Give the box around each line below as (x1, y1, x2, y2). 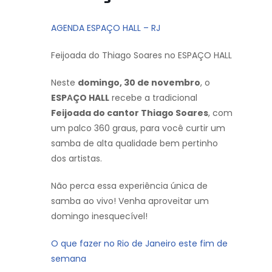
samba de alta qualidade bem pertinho (51, 137, 218, 150)
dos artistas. (51, 152, 102, 165)
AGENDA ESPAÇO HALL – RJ (51, 22, 160, 35)
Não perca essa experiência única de (51, 180, 208, 192)
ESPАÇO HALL (51, 92, 109, 104)
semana (51, 253, 86, 265)
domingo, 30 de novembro (78, 76, 200, 89)
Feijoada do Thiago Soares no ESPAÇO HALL (51, 49, 232, 62)
